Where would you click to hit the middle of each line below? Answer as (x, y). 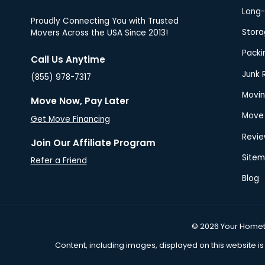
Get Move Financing (83, 233)
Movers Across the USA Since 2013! (118, 132)
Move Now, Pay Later (93, 212)
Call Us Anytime (80, 163)
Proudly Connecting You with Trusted (123, 119)
